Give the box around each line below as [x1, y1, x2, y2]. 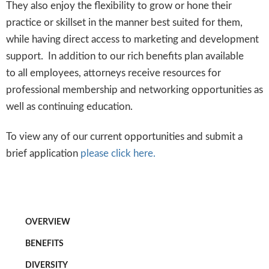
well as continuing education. [6, 101, 133, 112]
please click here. [80, 148, 158, 159]
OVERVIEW [25, 218, 70, 227]
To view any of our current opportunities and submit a [6, 131, 243, 142]
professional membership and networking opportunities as [6, 85, 263, 95]
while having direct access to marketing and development [6, 34, 259, 45]
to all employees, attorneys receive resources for [6, 68, 221, 79]
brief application [6, 148, 80, 159]
